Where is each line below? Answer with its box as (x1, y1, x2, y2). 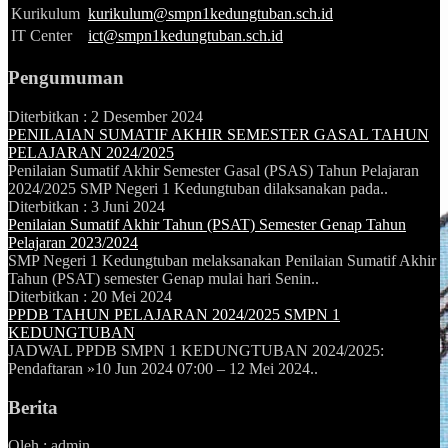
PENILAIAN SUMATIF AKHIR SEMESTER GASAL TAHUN (8, 125, 429, 143)
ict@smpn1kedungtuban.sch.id (88, 27, 283, 45)
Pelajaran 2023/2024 (8, 233, 138, 251)
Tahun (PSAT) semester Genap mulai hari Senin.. (8, 269, 319, 287)
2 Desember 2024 (91, 107, 203, 125)
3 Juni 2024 (91, 197, 165, 215)
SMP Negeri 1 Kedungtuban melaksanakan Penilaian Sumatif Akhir (8, 251, 436, 269)
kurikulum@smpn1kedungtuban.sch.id (88, 5, 333, 23)
